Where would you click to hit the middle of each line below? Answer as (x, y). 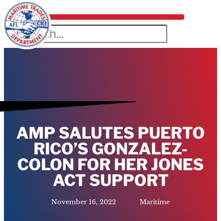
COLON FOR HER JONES (110, 164)
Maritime (155, 202)
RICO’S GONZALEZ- (110, 148)
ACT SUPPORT (110, 180)
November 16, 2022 (84, 202)
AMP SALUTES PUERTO (110, 133)
